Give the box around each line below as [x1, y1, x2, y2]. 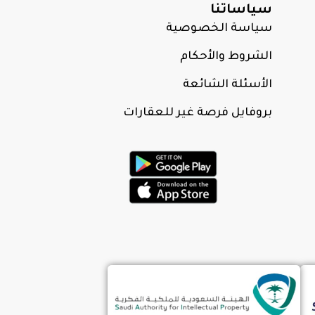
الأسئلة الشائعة [183, 78, 272, 91]
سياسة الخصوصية [166, 22, 272, 35]
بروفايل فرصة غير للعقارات [123, 106, 272, 120]
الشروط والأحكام [180, 50, 272, 63]
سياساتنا [210, 3, 272, 18]
